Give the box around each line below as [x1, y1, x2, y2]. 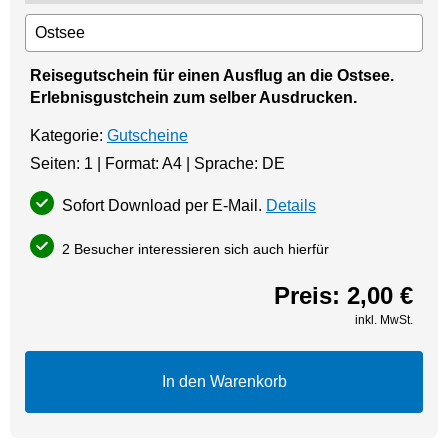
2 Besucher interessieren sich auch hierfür [58, 240, 329, 257]
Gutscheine [107, 126, 188, 144]
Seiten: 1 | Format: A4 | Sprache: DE [30, 154, 285, 172]
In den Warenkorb [161, 372, 287, 390]
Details [266, 196, 316, 214]
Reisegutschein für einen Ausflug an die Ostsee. [30, 66, 394, 84]
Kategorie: [30, 126, 107, 144]
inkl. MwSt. [355, 312, 413, 327]
